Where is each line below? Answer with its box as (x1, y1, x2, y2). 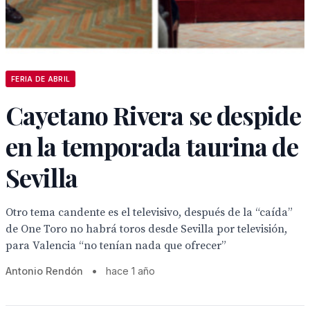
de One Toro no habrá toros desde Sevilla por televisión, (6, 222, 287, 236)
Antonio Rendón (6, 265, 83, 277)
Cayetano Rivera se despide (6, 98, 301, 131)
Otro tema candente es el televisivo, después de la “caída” (6, 206, 293, 219)
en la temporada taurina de (6, 129, 298, 163)
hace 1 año (106, 265, 155, 277)
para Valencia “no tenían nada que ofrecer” (6, 239, 226, 253)
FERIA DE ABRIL (11, 75, 71, 83)
